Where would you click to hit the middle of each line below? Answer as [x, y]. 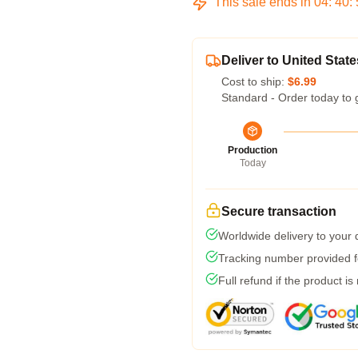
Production [253, 150]
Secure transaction [279, 211]
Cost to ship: [255, 82]
